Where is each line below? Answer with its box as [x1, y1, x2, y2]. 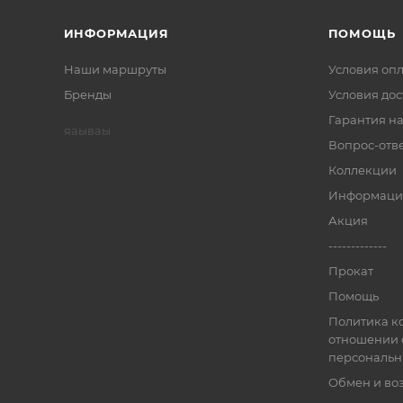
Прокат [327, 263, 373, 278]
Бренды [63, 86, 112, 102]
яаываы [63, 122, 111, 138]
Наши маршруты [63, 61, 166, 76]
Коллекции [327, 162, 397, 177]
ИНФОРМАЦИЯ [63, 25, 169, 40]
